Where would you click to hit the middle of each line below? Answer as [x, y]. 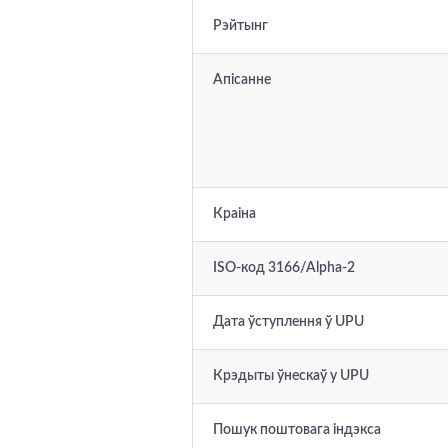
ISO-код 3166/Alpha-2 [284, 268]
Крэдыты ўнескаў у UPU [291, 376]
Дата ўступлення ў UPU [288, 322]
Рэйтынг [240, 26]
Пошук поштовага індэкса [297, 430]
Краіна [234, 214]
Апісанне [242, 80]
